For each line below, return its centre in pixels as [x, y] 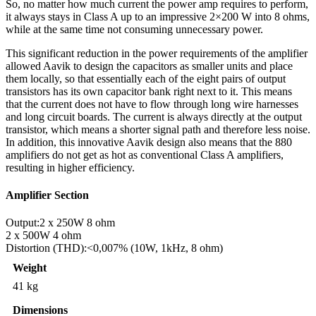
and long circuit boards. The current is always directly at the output [154, 116]
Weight [30, 268]
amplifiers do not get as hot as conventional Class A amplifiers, [145, 154]
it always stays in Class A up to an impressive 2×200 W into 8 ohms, [158, 16]
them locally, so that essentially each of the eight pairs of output [146, 78]
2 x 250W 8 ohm [77, 223]
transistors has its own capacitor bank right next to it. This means [149, 91]
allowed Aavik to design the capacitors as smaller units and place [149, 66]
